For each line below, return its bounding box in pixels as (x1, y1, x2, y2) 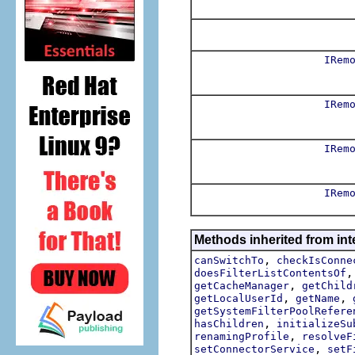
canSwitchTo (194, 254, 264, 266)
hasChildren (194, 317, 264, 330)
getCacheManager (194, 279, 289, 292)
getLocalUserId (194, 292, 283, 304)
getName (296, 292, 340, 304)
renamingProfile (194, 330, 289, 342)
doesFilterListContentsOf (194, 266, 346, 279)
